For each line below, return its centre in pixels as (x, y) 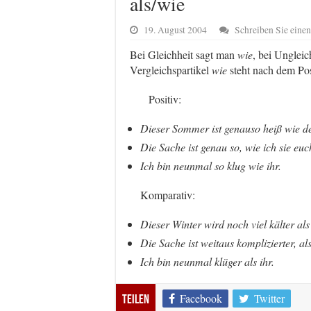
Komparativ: (168, 194)
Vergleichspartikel (171, 69)
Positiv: (155, 99)
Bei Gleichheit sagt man (184, 54)
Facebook (201, 298)
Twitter (269, 298)
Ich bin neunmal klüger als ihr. (207, 261)
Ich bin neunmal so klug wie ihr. (211, 165)
